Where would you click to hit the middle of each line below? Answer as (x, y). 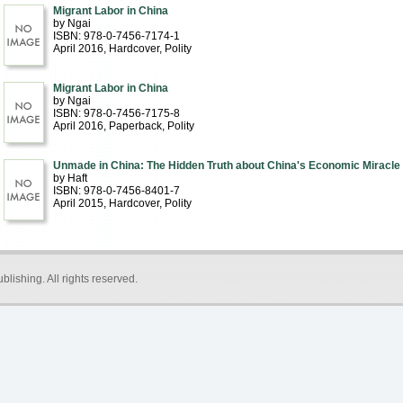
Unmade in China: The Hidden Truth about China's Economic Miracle (226, 166)
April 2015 (78, 203)
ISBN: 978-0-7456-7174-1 (116, 36)
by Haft (70, 178)
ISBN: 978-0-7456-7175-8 (116, 113)
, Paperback (132, 126)
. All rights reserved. (90, 279)
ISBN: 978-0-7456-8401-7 (116, 191)
